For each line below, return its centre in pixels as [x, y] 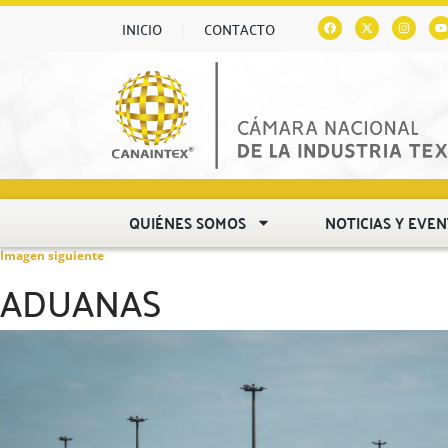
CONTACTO [239, 29]
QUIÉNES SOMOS [188, 222]
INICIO [142, 29]
